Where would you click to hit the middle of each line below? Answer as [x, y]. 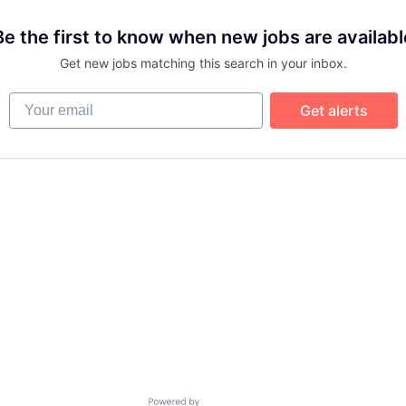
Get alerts [333, 111]
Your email [44, 101]
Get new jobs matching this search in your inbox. [203, 63]
